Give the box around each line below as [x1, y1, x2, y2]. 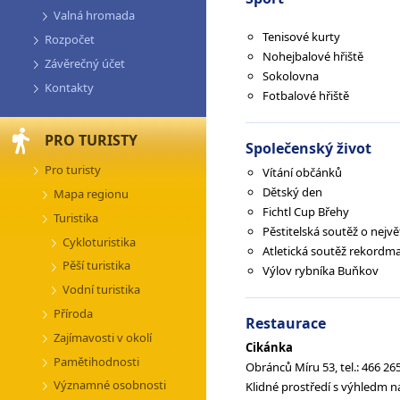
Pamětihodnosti [54, 353, 139, 370]
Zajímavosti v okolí [54, 329, 152, 346]
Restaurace [245, 313, 326, 334]
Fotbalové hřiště [262, 87, 350, 104]
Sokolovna [262, 67, 320, 84]
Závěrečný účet [45, 54, 125, 71]
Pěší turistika [62, 257, 130, 274]
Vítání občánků [262, 163, 343, 180]
